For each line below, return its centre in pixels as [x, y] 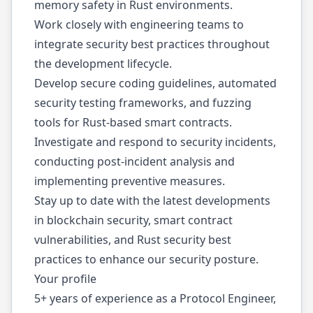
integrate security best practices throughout [152, 44]
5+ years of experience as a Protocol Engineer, [155, 298]
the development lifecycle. [103, 64]
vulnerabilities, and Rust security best [133, 240]
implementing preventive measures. [130, 181]
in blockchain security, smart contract [133, 220]
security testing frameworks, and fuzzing [143, 103]
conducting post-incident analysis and [134, 161]
